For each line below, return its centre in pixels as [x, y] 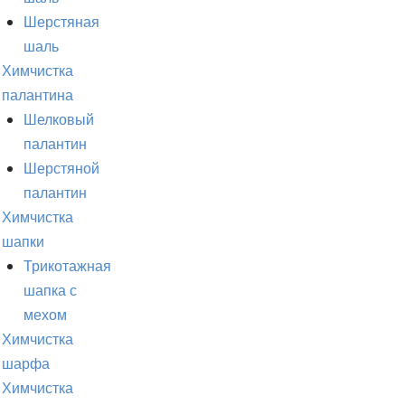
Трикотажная [67, 266]
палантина [38, 95]
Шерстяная [61, 22]
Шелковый [59, 120]
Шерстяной [61, 169]
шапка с [50, 291]
